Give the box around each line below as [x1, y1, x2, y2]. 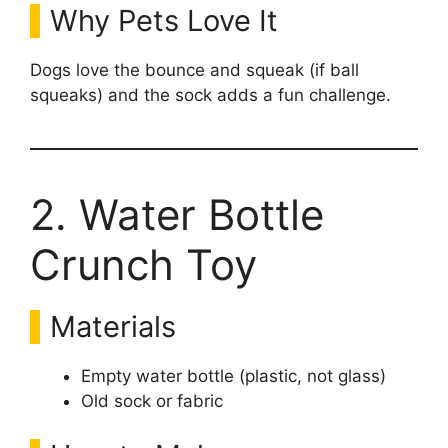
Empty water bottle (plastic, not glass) [81, 365, 386, 386]
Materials [50, 308, 176, 344]
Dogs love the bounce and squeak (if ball [30, 59, 359, 80]
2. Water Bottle [30, 188, 324, 240]
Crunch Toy [30, 238, 257, 290]
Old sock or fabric [81, 390, 223, 411]
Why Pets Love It [50, 2, 278, 38]
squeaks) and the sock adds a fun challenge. [30, 84, 391, 105]
